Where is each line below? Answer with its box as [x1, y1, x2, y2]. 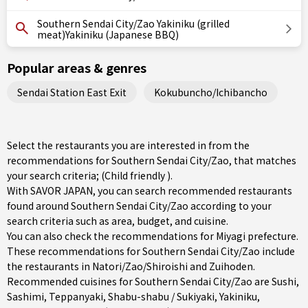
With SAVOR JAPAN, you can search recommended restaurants [7, 184, 292, 197]
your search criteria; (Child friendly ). [7, 168, 173, 182]
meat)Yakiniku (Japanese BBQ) [37, 27, 179, 41]
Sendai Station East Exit [17, 85, 126, 99]
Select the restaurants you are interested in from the [7, 138, 250, 152]
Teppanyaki [49, 289, 103, 303]
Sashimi [7, 289, 44, 303]
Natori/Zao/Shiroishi [92, 259, 188, 273]
